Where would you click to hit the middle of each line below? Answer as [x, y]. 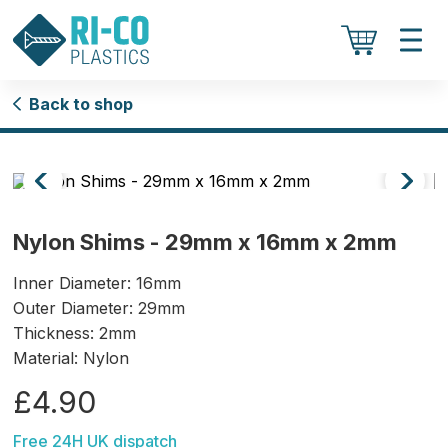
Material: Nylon [71, 358]
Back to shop [81, 104]
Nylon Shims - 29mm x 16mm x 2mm [205, 242]
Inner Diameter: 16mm [97, 283]
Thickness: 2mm [75, 333]
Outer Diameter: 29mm [99, 308]
